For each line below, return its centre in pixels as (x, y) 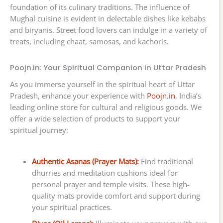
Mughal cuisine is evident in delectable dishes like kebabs (108, 19)
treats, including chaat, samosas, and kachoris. (89, 42)
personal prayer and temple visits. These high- (111, 184)
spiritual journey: (39, 130)
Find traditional (166, 162)
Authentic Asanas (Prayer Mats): (85, 162)
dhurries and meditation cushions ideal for (105, 173)
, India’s (188, 96)
